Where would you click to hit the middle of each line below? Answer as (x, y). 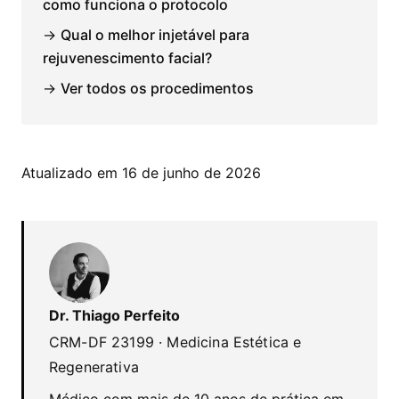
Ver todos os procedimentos (157, 88)
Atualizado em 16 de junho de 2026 (141, 173)
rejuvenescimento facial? (127, 58)
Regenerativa (94, 367)
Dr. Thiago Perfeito (114, 315)
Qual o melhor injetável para (155, 35)
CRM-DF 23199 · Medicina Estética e (175, 342)
